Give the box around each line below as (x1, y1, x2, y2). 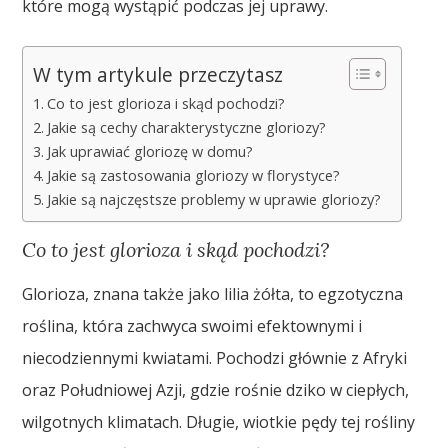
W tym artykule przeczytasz (33, 61, 284, 89)
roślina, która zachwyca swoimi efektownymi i (22, 314, 363, 337)
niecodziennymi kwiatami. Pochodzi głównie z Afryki (22, 346, 408, 369)
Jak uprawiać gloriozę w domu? (47, 141, 254, 161)
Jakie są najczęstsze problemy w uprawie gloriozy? (47, 189, 382, 209)
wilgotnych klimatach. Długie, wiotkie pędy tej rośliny (22, 410, 416, 433)
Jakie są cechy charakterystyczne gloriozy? (47, 117, 327, 137)
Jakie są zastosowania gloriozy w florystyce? (47, 165, 341, 185)
